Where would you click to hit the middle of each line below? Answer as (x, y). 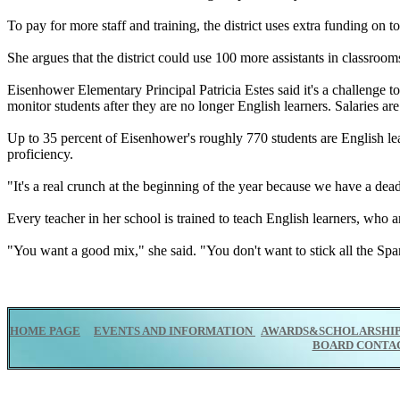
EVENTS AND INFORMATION (175, 331)
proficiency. (40, 154)
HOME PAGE (45, 331)
